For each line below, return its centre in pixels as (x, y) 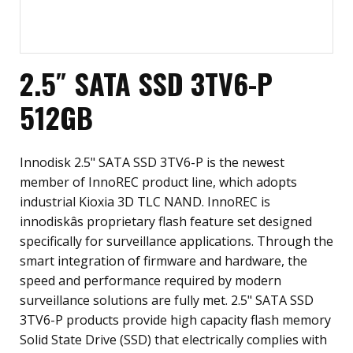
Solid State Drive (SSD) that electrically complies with (173, 340)
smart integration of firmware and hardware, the (163, 261)
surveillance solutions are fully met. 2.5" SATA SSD (167, 300)
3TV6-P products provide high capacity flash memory (175, 320)
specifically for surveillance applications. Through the (176, 241)
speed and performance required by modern (150, 281)
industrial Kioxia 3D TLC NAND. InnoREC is (145, 202)
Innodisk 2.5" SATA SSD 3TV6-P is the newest (152, 162)
